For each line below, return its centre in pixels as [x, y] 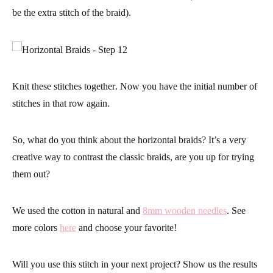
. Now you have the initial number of [186, 86]
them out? [31, 174]
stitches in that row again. [61, 103]
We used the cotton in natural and [77, 210]
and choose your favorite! [126, 227]
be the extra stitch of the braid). [72, 12]
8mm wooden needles [185, 210]
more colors [36, 227]
